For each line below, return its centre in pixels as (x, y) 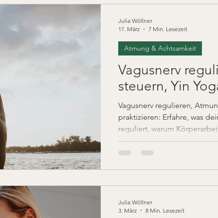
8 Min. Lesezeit (165, 210)
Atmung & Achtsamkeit (160, 48)
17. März (129, 29)
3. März (127, 210)
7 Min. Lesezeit (168, 29)
